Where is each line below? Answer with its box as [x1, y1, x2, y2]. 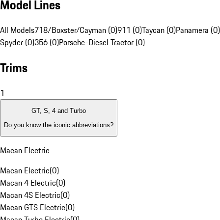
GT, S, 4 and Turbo [31, 107, 86, 115]
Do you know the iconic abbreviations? [4, 121, 113, 129]
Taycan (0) [142, 24, 176, 36]
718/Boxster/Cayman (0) [34, 24, 117, 36]
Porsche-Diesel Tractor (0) [59, 36, 145, 49]
